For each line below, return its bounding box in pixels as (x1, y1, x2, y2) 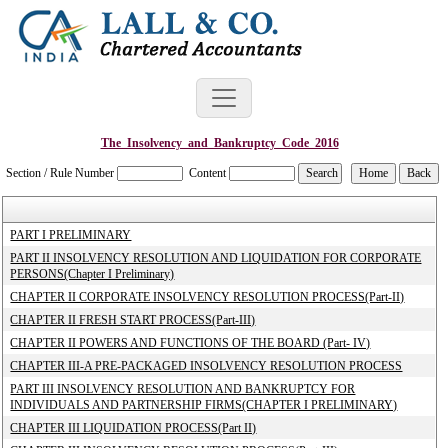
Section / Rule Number (6, 166, 115, 180)
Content (189, 166, 227, 180)
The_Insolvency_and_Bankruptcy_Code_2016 (100, 136, 339, 150)
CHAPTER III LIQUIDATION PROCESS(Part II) (10, 421, 257, 435)
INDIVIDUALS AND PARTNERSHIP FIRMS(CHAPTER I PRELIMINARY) (10, 398, 398, 412)
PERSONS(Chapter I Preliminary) (10, 267, 175, 281)
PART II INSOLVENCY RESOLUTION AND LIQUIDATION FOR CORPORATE (10, 251, 422, 265)
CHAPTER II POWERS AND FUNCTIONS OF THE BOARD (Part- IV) (10, 336, 371, 350)
